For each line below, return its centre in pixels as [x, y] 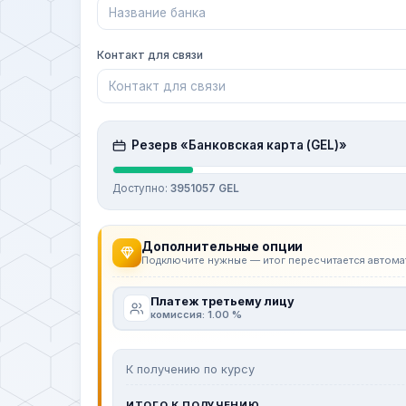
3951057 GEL [205, 188]
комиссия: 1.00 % [196, 315]
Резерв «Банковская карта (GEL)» [239, 145]
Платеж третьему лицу [222, 301]
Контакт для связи [150, 54]
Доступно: [141, 188]
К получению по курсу [190, 369]
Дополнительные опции [222, 246]
